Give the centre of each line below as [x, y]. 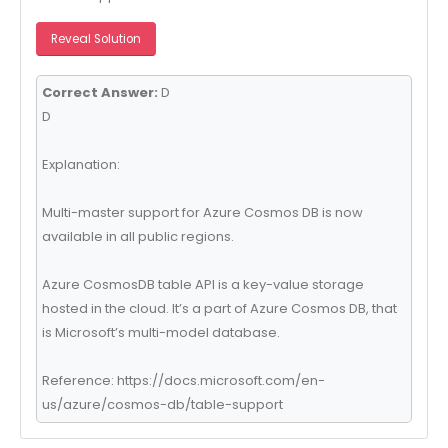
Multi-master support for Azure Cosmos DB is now [202, 212]
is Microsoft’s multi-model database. [160, 332]
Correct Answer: [99, 92]
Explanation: [80, 164]
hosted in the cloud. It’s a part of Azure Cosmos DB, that [219, 308]
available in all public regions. [137, 236]
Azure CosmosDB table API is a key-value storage [202, 284]
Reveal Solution [95, 39]
